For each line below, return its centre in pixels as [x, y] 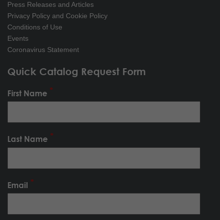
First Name [27, 93]
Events [18, 38]
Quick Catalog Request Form [77, 71]
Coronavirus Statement [43, 50]
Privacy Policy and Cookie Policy [57, 16]
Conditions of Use [35, 27]
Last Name [27, 139]
